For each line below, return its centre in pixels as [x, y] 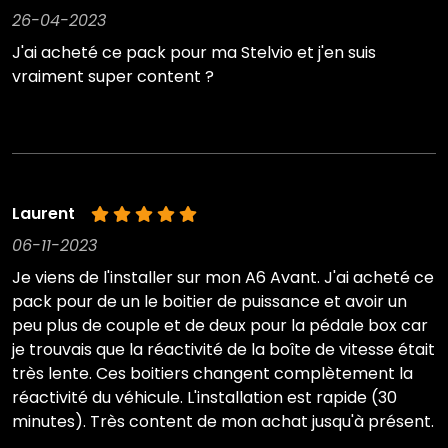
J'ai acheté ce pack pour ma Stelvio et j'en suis [194, 53]
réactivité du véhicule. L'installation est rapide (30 [204, 398]
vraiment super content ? [113, 77]
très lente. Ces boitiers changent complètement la [212, 374]
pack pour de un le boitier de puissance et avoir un [209, 302]
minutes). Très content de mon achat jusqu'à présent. [223, 422]
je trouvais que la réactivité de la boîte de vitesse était [223, 350]
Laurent [43, 214]
